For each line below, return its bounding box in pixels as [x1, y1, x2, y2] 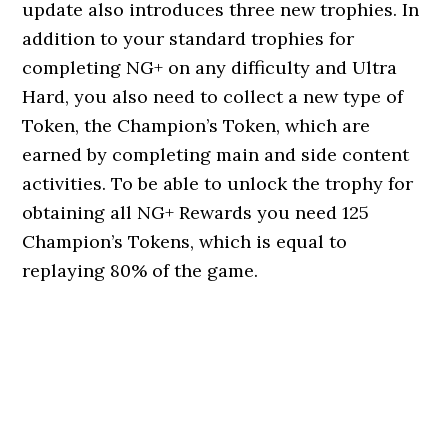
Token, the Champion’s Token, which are [22, 114, 371, 137]
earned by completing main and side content [22, 143, 410, 166]
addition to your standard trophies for [22, 27, 355, 50]
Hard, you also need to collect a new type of [22, 85, 404, 108]
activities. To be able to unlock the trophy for [22, 172, 414, 195]
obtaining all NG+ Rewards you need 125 [22, 201, 370, 224]
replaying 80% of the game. [22, 259, 259, 282]
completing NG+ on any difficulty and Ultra [22, 56, 398, 79]
